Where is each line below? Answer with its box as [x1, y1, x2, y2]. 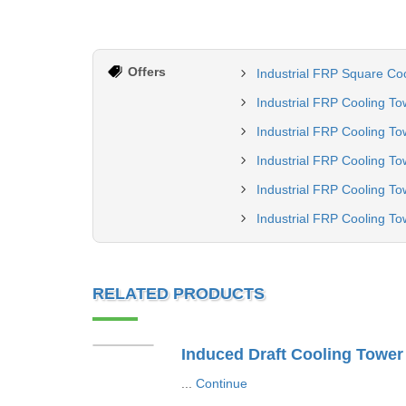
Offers [128, 64, 166, 79]
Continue [195, 376, 247, 391]
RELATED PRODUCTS [92, 285, 265, 303]
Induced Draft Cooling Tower [180, 345, 403, 363]
